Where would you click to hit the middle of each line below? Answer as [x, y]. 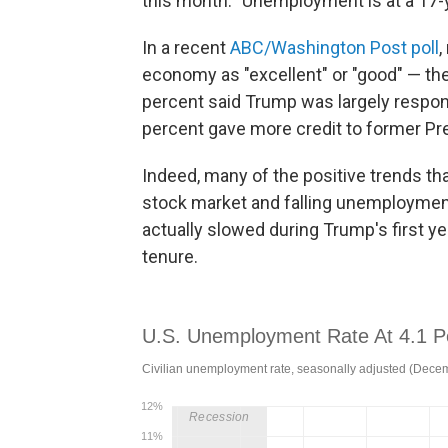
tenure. [170, 256]
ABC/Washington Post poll [334, 47]
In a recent [186, 47]
